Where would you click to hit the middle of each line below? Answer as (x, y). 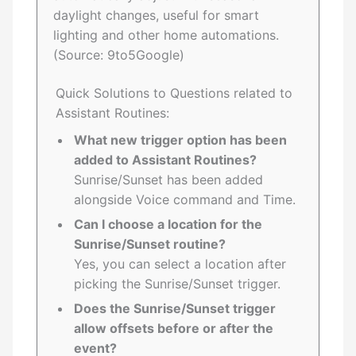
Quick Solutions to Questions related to (174, 93)
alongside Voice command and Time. (185, 200)
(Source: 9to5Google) (119, 55)
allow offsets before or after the (174, 329)
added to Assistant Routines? (166, 160)
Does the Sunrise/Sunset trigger (175, 309)
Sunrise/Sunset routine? (150, 244)
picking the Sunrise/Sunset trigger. (178, 284)
